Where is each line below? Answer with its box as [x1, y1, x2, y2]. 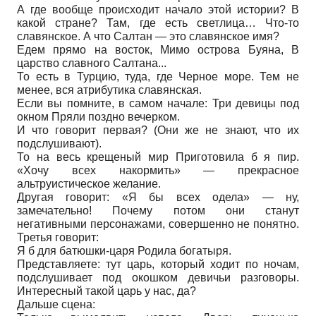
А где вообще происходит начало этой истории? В [17, 3, 299, 16]
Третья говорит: [17, 231, 99, 243]
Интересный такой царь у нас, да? [17, 284, 196, 297]
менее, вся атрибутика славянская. [17, 83, 202, 96]
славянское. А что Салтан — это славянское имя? [17, 30, 279, 42]
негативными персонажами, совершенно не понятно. [17, 217, 299, 230]
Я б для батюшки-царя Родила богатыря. [17, 244, 231, 257]
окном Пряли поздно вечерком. [17, 110, 180, 123]
